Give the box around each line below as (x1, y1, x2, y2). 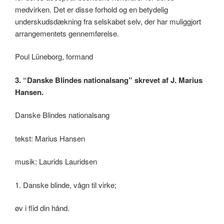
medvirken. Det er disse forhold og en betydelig (15, 3, 168, 14)
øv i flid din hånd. (15, 202, 69, 213)
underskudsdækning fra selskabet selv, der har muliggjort (15, 15, 201, 26)
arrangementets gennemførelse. (15, 27, 119, 38)
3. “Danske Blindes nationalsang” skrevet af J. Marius (15, 74, 202, 85)
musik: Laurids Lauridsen (15, 156, 97, 167)
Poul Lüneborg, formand (15, 51, 93, 62)
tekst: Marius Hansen (15, 132, 85, 143)
